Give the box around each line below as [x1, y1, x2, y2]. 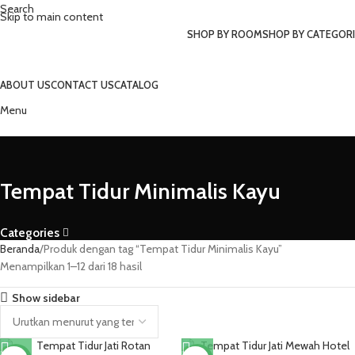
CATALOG [114, 78, 158, 91]
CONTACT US [51, 78, 114, 91]
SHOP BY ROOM [187, 27, 262, 40]
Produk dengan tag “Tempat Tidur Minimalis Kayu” [44, 242, 282, 256]
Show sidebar [12, 290, 81, 305]
